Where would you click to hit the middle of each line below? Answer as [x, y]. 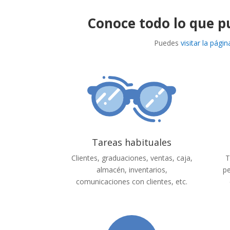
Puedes [167, 43]
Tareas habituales [132, 142]
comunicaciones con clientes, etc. [132, 182]
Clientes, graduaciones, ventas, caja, [132, 158]
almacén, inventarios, [132, 170]
